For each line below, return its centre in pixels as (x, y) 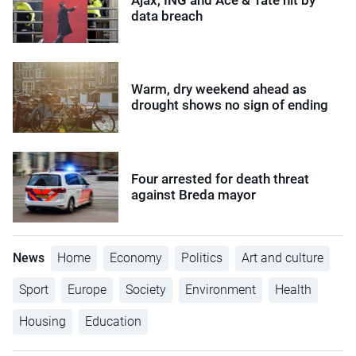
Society (146, 289)
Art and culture (282, 257)
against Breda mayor (194, 195)
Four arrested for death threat (221, 179)
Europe (87, 289)
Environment (221, 289)
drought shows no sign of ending (230, 105)
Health (293, 289)
